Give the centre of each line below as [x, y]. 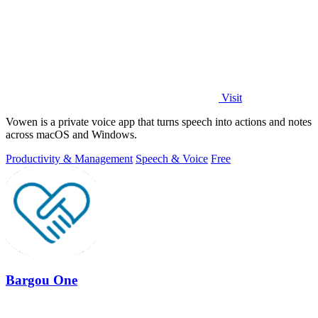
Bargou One [42, 280]
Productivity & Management [69, 159]
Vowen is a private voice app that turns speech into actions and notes [159, 122]
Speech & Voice [172, 159]
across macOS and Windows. [71, 135]
